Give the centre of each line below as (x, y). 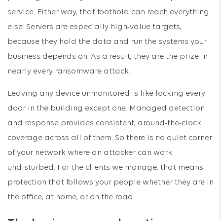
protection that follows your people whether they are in (110, 183)
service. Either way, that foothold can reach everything (108, 12)
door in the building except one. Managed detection (106, 109)
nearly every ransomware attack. (69, 72)
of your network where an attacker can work (90, 153)
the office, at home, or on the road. (71, 197)
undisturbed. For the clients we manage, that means (105, 168)
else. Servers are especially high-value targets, (94, 27)
